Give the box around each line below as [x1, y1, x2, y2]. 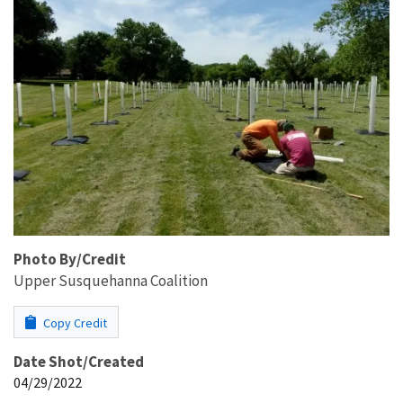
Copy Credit [40, 314, 107, 331]
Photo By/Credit [13, 248, 126, 269]
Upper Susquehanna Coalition [13, 270, 208, 291]
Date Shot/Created [13, 351, 144, 372]
